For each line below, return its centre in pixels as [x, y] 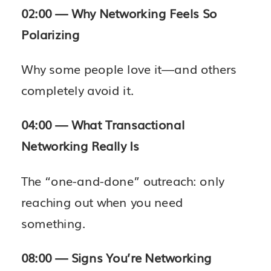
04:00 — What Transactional [103, 124]
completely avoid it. [78, 90]
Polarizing [51, 34]
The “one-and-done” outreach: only [123, 181]
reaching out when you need [102, 202]
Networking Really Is [80, 145]
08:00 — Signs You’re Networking [116, 257]
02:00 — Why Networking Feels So [119, 12]
